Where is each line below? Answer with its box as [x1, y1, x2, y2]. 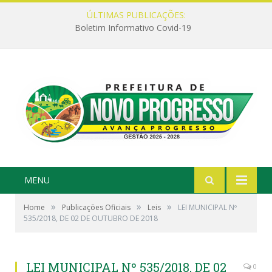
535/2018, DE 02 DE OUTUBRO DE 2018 [24, 212, 158, 223]
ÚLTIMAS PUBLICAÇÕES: [86, 9, 186, 21]
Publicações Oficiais [62, 202, 131, 212]
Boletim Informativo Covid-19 [75, 22, 191, 34]
